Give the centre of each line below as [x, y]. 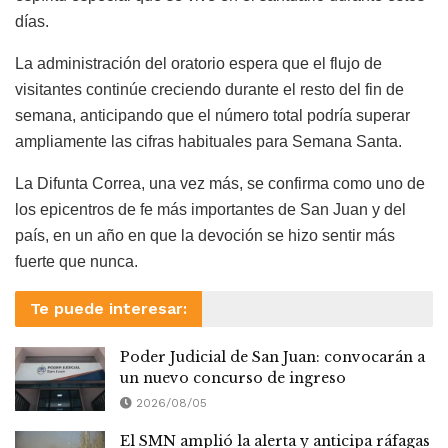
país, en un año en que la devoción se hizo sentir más [205, 235]
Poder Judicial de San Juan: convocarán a [272, 356]
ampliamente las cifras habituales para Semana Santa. [208, 141]
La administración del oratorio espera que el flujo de [198, 63]
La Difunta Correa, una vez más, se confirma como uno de [220, 183]
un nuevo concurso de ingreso [233, 377]
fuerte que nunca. [76, 261]
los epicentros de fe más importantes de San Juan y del [210, 209]
